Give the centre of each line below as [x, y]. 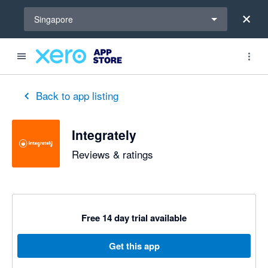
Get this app [134, 246]
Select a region [52, 12]
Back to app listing [77, 95]
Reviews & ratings [112, 154]
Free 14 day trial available [134, 218]
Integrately [104, 134]
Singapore [54, 19]
